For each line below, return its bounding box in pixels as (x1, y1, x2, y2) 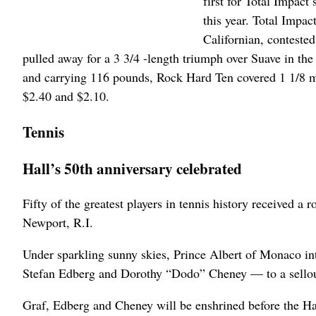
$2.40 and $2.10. (23, 87, 109, 105)
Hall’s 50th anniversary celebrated (23, 157, 242, 180)
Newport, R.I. (23, 214, 93, 231)
